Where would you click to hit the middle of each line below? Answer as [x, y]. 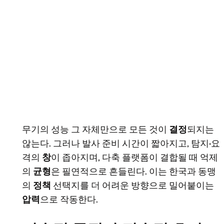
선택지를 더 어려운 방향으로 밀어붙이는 [132, 186]
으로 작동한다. [69, 200]
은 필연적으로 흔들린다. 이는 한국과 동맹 [133, 172]
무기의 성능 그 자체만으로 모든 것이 [95, 130]
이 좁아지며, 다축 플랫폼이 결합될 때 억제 [134, 158]
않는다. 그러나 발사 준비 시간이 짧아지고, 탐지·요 [121, 144]
